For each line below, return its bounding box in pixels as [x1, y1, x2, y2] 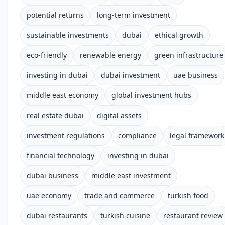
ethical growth [155, 30, 203, 40]
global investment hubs [111, 90, 191, 100]
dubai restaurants [27, 211, 87, 220]
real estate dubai [27, 110, 84, 120]
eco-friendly [27, 50, 67, 60]
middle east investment [91, 171, 171, 180]
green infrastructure [154, 50, 223, 60]
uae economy [27, 191, 71, 200]
